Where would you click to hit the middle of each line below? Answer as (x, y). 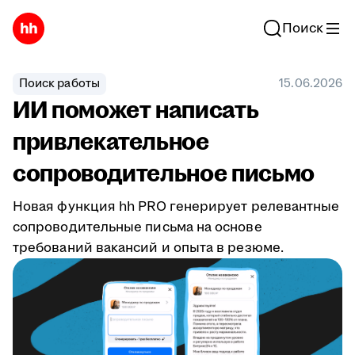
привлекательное (111, 142)
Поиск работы (59, 84)
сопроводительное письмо (164, 174)
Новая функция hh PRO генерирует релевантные (176, 207)
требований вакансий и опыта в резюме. (148, 248)
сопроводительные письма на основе (137, 227)
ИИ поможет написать (136, 111)
